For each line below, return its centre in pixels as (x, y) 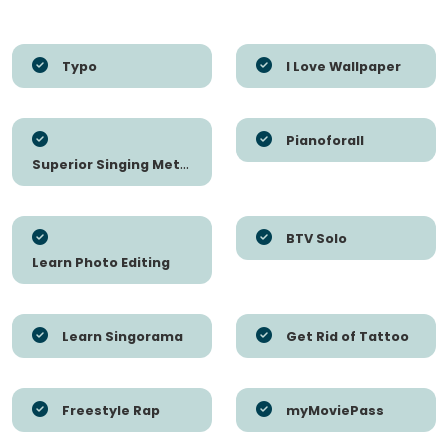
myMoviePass (335, 411)
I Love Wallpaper (343, 67)
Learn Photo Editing (101, 263)
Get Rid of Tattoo (347, 337)
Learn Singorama (122, 337)
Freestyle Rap (111, 411)
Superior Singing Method (106, 165)
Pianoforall (325, 141)
